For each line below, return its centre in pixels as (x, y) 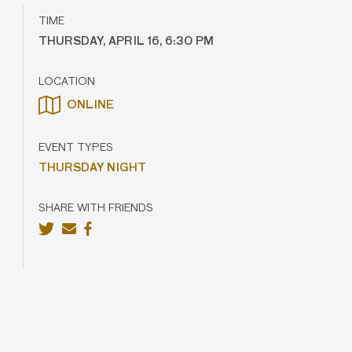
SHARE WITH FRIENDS (95, 208)
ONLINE (89, 105)
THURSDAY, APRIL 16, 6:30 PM (126, 42)
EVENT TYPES (75, 148)
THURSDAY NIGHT (92, 168)
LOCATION (66, 82)
